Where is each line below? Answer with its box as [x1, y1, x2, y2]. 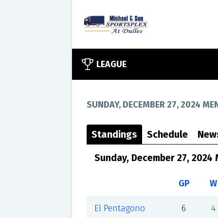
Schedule [146, 128, 188, 140]
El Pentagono [94, 203, 145, 214]
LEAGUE [96, 59, 127, 70]
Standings [91, 128, 137, 140]
